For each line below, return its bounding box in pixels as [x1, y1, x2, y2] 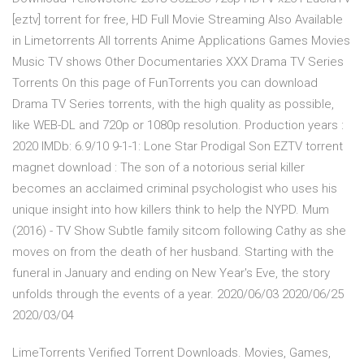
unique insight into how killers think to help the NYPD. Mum [12, 202, 329, 218]
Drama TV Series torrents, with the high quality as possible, [12, 97, 334, 112]
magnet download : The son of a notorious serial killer [12, 160, 305, 175]
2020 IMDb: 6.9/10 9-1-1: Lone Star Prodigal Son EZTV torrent [12, 139, 343, 154]
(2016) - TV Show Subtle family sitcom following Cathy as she [12, 223, 346, 239]
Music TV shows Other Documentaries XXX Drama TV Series [12, 54, 344, 70]
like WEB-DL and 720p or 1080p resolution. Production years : [12, 118, 344, 133]
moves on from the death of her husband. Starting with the [12, 245, 334, 260]
